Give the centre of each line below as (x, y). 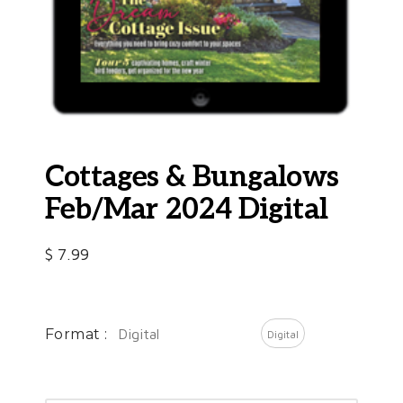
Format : (76, 334)
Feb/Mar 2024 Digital (187, 210)
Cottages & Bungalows (192, 178)
